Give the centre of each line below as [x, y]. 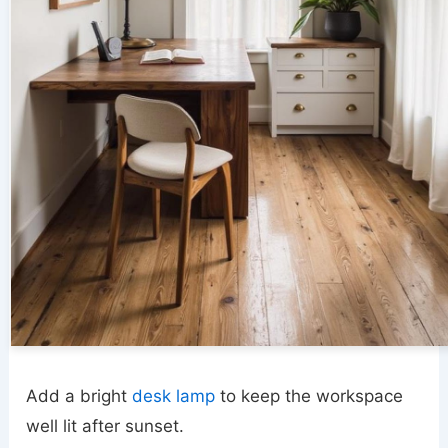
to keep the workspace [309, 395]
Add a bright [79, 395]
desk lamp [174, 395]
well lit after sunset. [105, 425]
